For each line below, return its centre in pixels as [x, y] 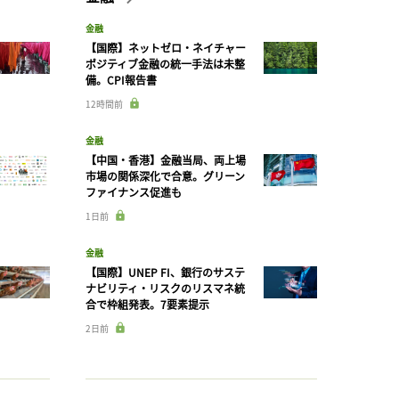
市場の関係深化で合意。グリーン [165, 176]
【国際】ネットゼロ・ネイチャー [166, 48]
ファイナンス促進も [134, 192]
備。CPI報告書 [121, 80]
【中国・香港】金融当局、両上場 [166, 160]
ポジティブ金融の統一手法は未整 [165, 64]
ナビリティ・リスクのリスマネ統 [165, 289]
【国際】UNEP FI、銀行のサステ [165, 273]
